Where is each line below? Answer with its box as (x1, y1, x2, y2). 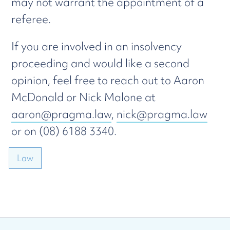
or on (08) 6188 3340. (11, 124, 117, 139)
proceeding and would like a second (11, 56, 190, 71)
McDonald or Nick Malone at (11, 90, 156, 105)
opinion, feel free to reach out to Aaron (11, 73, 205, 88)
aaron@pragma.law (11, 107, 112, 122)
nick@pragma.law (117, 107, 208, 122)
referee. (11, 12, 51, 27)
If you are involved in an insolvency (11, 39, 182, 54)
